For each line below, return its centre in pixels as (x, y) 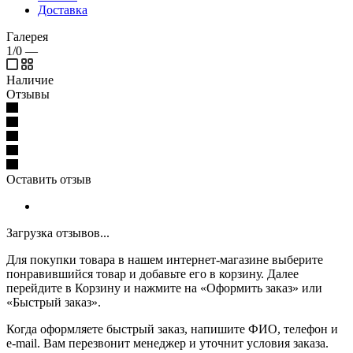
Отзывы (28, 94)
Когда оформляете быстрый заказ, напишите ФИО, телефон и (172, 329)
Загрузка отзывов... (58, 232)
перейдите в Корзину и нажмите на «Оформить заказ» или (164, 288)
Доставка (63, 9)
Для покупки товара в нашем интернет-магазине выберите (165, 259)
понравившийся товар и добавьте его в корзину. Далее (152, 273)
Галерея (27, 36)
